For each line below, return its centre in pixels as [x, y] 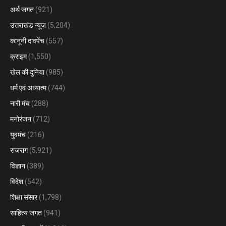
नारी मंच [20, 103]
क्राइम [18, 56]
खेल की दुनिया [27, 72]
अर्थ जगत [22, 10]
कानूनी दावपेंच [27, 41]
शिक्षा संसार [24, 197]
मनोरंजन [21, 119]
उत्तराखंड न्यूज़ [28, 25]
